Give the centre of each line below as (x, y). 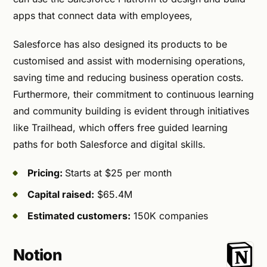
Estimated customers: (79, 215)
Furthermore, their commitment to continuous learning (133, 94)
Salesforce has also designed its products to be (120, 44)
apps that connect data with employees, (104, 15)
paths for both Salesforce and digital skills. (109, 144)
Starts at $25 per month (118, 173)
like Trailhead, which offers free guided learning (120, 127)
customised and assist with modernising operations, (129, 60)
